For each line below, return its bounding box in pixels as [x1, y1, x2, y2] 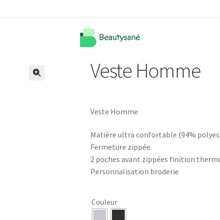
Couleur [91, 196, 118, 207]
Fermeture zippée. [90, 142, 152, 152]
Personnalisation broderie [90, 166, 179, 177]
